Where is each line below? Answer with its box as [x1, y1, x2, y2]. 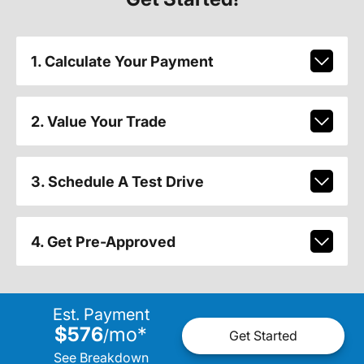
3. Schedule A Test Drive [30, 172, 204, 190]
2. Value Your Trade [30, 112, 167, 130]
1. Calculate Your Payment [30, 52, 214, 70]
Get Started [229, 327, 297, 344]
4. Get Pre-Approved [30, 232, 175, 250]
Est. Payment [52, 304, 149, 324]
